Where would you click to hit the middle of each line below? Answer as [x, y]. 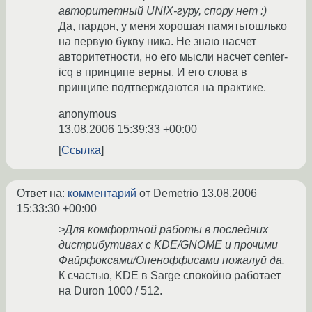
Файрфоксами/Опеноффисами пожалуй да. [172, 260]
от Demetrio [169, 194]
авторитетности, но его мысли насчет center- [173, 57]
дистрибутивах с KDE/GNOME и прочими [168, 245]
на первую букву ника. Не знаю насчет [157, 42]
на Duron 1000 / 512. [110, 291]
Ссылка [81, 150]
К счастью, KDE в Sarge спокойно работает [170, 276]
